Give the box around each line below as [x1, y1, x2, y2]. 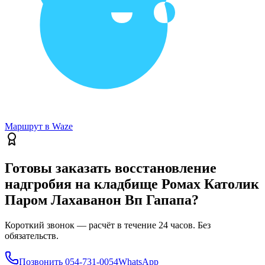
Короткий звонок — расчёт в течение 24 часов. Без [5, 220, 211, 231]
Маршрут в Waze [5, 121, 73, 132]
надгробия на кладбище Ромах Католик [5, 176, 259, 192]
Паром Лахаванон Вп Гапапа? [5, 192, 199, 208]
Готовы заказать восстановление [5, 160, 216, 176]
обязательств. [5, 231, 59, 241]
